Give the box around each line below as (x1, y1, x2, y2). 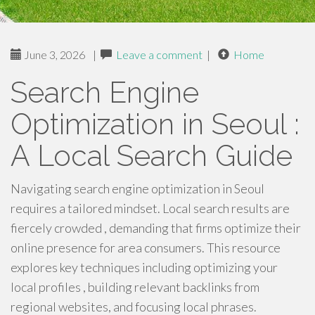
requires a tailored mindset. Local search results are (11, 200, 290, 216)
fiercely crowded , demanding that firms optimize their (11, 220, 301, 236)
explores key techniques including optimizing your (11, 259, 278, 275)
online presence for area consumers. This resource (11, 240, 281, 255)
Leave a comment (116, 48, 202, 61)
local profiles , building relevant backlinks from (11, 279, 259, 295)
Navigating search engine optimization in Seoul (11, 181, 264, 196)
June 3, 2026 (22, 48, 85, 61)
